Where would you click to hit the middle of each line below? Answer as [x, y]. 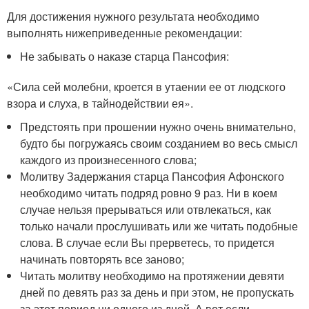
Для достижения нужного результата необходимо [133, 16]
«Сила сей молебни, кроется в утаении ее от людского [146, 86]
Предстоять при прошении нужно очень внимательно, [158, 126]
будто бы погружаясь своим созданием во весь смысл [159, 143]
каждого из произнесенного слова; [109, 159]
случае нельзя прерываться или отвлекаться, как [146, 209]
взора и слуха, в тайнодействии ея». [100, 103]
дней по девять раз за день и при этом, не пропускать [157, 292]
